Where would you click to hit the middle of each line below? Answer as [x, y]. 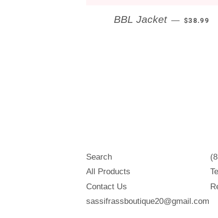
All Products [108, 172]
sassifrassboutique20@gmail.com [148, 201]
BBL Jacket [140, 19]
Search [99, 157]
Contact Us [107, 186]
